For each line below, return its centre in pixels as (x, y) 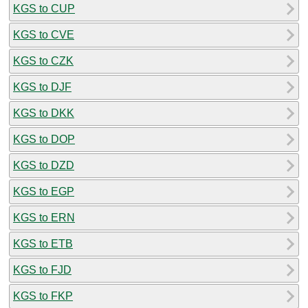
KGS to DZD (44, 165)
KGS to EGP (44, 191)
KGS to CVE (44, 34)
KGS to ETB (43, 243)
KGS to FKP (43, 296)
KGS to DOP (44, 139)
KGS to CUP (44, 8)
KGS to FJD (42, 269)
